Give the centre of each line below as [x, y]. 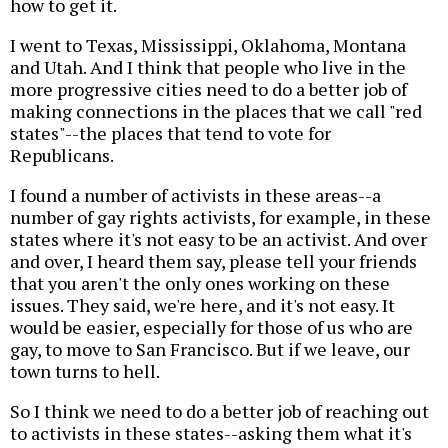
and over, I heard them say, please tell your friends [213, 260]
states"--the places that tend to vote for [170, 132]
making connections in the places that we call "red [216, 110]
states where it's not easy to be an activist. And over [218, 238]
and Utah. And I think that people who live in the [208, 66]
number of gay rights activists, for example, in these [220, 216]
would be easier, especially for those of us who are [211, 326]
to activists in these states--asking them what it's [211, 432]
